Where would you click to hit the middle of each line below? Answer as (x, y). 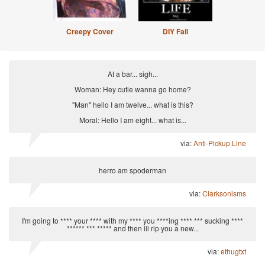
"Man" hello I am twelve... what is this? (132, 104)
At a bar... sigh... (132, 73)
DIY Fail (175, 31)
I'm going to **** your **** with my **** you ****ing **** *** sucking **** (132, 220)
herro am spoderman (132, 170)
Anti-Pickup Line (220, 143)
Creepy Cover (90, 31)
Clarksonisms (224, 193)
